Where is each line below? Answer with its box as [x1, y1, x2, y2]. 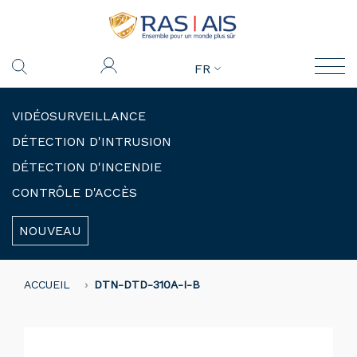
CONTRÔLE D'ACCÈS [12, 185, 137, 201]
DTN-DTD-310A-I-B [94, 278, 200, 292]
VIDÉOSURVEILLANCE [12, 108, 146, 124]
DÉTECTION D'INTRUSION [12, 134, 171, 150]
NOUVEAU [19, 223, 81, 239]
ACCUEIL [24, 278, 70, 292]
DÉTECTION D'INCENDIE [12, 159, 162, 175]
